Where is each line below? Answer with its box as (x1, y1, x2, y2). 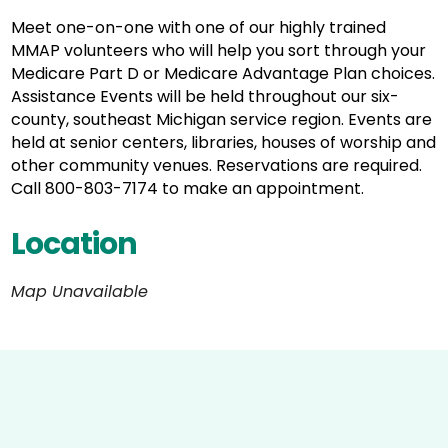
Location (11, 223, 138, 265)
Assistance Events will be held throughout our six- (11, 85, 400, 108)
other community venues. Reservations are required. (11, 154, 423, 177)
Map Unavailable (11, 280, 149, 303)
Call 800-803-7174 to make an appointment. (11, 177, 365, 200)
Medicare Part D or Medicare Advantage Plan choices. (11, 62, 436, 85)
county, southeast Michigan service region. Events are (11, 108, 433, 131)
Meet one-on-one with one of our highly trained (11, 16, 387, 39)
